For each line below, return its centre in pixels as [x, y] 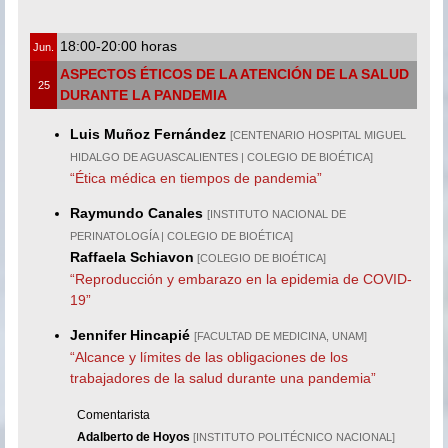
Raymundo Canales [137, 213]
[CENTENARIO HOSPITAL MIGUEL [318, 134]
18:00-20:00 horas [119, 46]
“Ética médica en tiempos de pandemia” [196, 177]
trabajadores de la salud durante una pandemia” [223, 378]
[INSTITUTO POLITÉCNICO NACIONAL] [294, 436]
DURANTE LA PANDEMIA [144, 95]
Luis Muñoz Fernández [148, 133]
